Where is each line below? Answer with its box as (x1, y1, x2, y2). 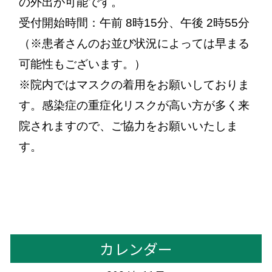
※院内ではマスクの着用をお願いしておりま (19, 78, 250, 91)
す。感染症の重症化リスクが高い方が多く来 (19, 99, 250, 112)
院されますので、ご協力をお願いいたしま (19, 120, 239, 132)
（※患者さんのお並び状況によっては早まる (19, 37, 250, 50)
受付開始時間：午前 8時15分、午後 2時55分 (19, 16, 250, 29)
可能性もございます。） (19, 58, 146, 70)
